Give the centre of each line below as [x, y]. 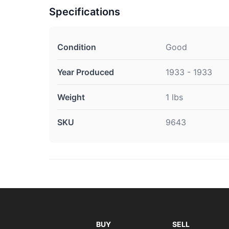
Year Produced [86, 72]
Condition [77, 47]
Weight [71, 97]
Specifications [85, 12]
